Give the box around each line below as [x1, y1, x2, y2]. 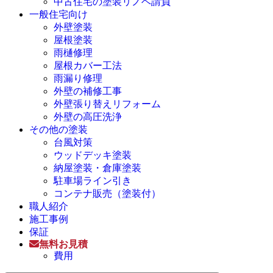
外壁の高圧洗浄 [54, 111, 122, 122]
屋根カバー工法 [54, 60, 122, 71]
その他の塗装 [29, 124, 88, 135]
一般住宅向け [29, 9, 88, 19]
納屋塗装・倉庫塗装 [54, 162, 141, 173]
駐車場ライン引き [54, 175, 132, 186]
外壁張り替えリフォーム [54, 98, 161, 109]
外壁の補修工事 [54, 85, 122, 96]
